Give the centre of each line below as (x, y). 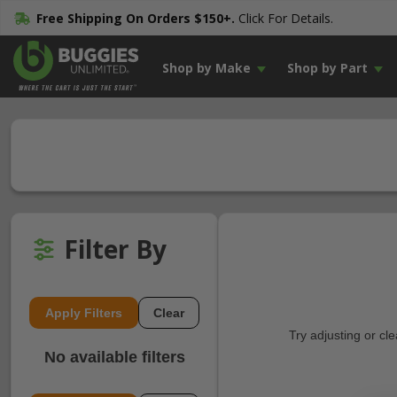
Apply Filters (84, 313)
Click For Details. (284, 18)
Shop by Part (327, 68)
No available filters (114, 357)
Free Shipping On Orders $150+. (135, 18)
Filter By (115, 249)
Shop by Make (206, 68)
